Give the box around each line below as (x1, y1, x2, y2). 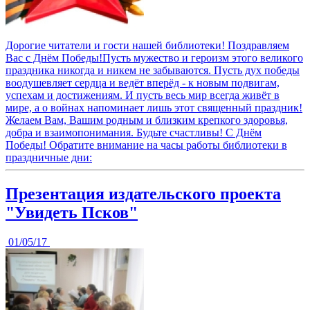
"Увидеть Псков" (6, 203, 138, 221)
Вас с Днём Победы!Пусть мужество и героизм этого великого (6, 51, 303, 64)
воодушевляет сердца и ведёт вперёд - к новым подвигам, (6, 76, 280, 89)
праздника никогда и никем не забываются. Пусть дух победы (6, 64, 300, 76)
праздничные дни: (6, 151, 92, 163)
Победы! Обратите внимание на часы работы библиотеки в (6, 138, 287, 151)
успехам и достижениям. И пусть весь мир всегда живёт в (6, 89, 280, 101)
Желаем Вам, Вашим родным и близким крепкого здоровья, (6, 113, 288, 126)
